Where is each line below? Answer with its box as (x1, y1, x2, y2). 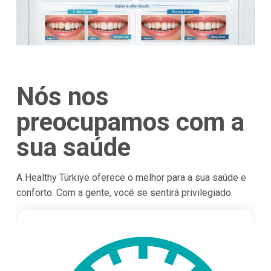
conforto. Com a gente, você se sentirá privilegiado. (16, 187, 233, 199)
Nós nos (16, 82, 109, 112)
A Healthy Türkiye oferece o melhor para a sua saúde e (16, 172, 246, 184)
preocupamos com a (16, 107, 244, 137)
